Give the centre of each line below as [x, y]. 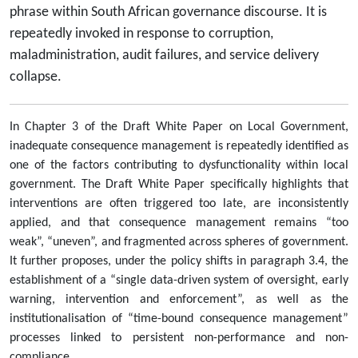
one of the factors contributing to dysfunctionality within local [179, 166]
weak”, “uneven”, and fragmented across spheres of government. [179, 243]
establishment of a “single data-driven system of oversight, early [179, 281]
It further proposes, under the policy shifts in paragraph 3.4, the [179, 262]
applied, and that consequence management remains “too [179, 223]
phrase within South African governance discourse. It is [168, 13]
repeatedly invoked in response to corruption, [141, 34]
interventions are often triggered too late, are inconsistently [179, 204]
